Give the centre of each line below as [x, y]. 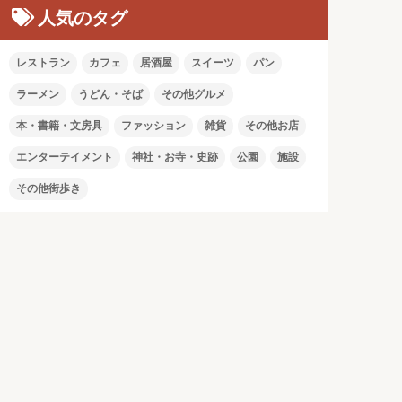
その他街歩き [49, 189]
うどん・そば [111, 95]
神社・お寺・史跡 [175, 157]
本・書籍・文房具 [60, 126]
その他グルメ [194, 95]
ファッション [154, 126]
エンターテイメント [65, 157]
